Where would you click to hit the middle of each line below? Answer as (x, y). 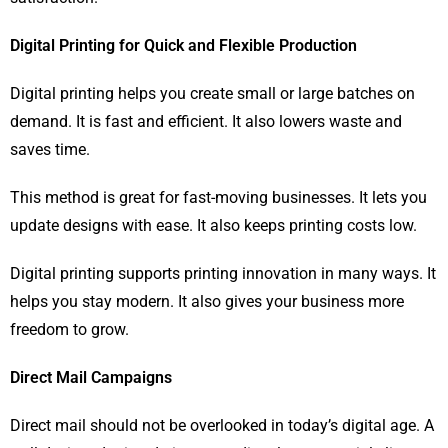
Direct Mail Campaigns (91, 378)
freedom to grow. (69, 330)
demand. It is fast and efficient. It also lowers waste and (206, 122)
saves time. (50, 150)
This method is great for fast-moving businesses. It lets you (218, 198)
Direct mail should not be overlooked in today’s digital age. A (222, 426)
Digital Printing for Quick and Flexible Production (183, 46)
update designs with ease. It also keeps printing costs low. (213, 226)
